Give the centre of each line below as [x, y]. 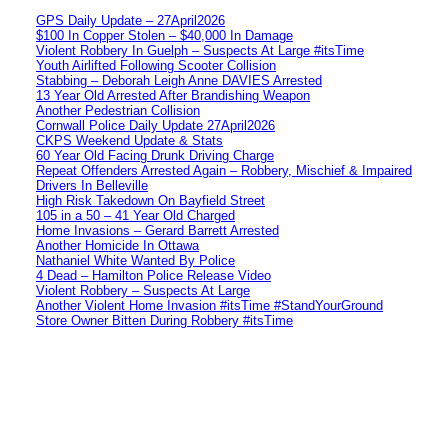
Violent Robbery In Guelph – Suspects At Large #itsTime [200, 50]
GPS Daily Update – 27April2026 [130, 20]
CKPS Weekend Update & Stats [129, 140]
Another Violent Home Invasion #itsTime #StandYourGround [209, 305]
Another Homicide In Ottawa [117, 245]
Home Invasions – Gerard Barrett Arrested [157, 230]
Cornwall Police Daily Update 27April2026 [155, 125]
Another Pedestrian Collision [118, 110]
